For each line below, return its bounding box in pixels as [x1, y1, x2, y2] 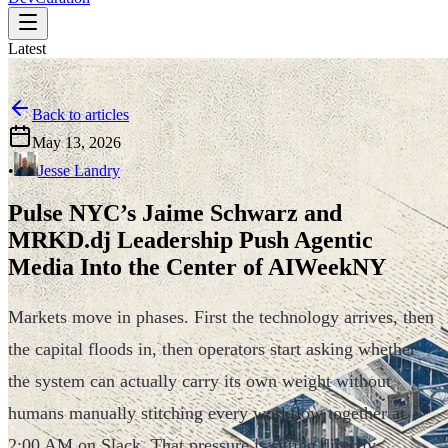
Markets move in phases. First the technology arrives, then [8, 306, 434, 327]
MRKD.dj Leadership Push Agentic [8, 226, 373, 253]
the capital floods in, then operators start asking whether [8, 338, 416, 359]
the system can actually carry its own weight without [8, 370, 391, 391]
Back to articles [32, 106, 129, 123]
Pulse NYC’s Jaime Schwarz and [8, 199, 342, 226]
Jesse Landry [38, 162, 120, 179]
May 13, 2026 [32, 134, 121, 151]
